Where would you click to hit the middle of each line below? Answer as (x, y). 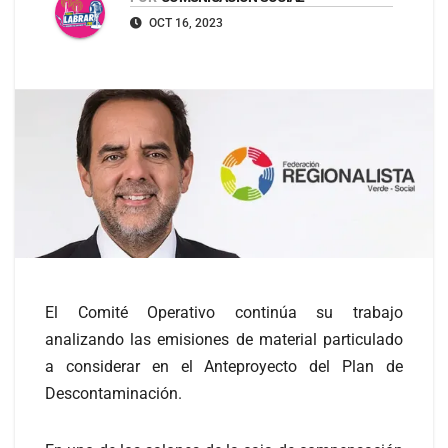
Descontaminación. (113, 394)
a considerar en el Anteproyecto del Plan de (224, 367)
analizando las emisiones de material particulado (224, 340)
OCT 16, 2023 (184, 23)
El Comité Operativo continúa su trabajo (224, 313)
